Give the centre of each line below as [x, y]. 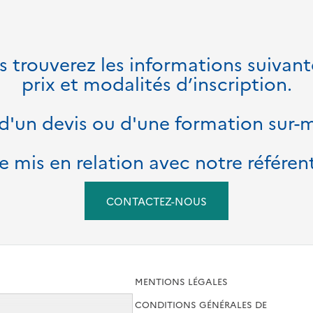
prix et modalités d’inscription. [156, 83]
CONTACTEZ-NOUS [156, 201]
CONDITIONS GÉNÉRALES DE [201, 304]
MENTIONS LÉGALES [182, 281]
